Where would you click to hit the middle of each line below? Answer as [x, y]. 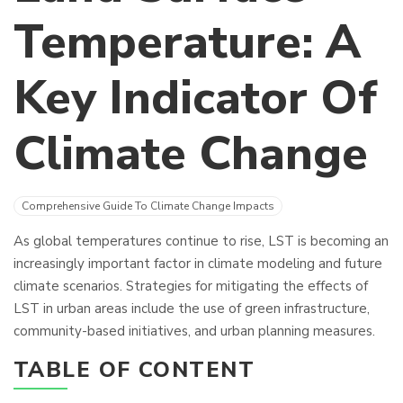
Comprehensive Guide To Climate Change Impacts [148, 206]
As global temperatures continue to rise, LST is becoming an [201, 241]
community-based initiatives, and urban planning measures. [194, 331]
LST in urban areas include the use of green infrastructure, [192, 309]
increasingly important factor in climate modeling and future [198, 264]
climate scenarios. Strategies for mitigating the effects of [191, 286]
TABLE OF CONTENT [134, 370]
